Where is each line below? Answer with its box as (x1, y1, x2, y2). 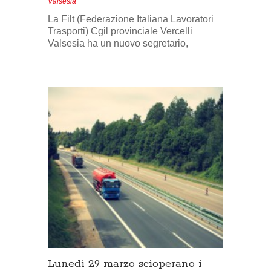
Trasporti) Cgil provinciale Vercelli (48, 25, 192, 36)
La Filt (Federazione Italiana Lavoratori (48, 13, 214, 24)
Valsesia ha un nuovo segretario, (48, 38, 188, 48)
